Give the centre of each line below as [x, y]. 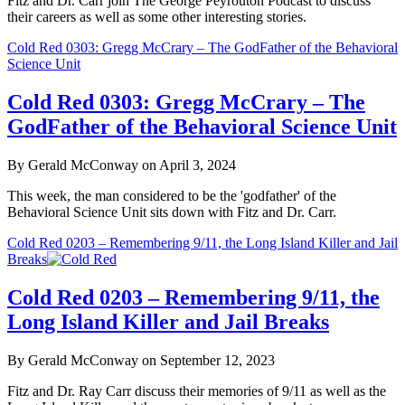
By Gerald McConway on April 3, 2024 [122, 165]
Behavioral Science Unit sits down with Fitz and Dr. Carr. [172, 212]
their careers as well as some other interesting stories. [157, 17]
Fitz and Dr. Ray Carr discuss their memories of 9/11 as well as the [197, 391]
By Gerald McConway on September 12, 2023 [141, 360]
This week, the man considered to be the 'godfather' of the [172, 195]
